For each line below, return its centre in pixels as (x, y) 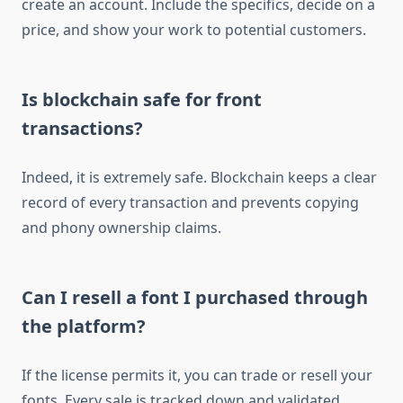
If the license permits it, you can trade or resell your (197, 376)
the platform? (84, 327)
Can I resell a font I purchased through (195, 298)
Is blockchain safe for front (142, 100)
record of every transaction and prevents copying (190, 203)
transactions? (82, 129)
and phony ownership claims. (121, 228)
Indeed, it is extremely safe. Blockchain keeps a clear (199, 178)
